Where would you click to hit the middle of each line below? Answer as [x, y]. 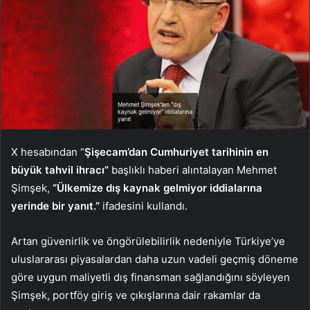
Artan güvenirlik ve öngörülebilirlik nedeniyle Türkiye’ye [148, 241]
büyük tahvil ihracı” [60, 170]
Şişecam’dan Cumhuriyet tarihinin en [176, 152]
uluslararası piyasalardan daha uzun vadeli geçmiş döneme [155, 259]
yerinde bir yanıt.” [55, 206]
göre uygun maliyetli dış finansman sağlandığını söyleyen [151, 277]
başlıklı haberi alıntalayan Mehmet [193, 170]
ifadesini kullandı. [144, 206]
